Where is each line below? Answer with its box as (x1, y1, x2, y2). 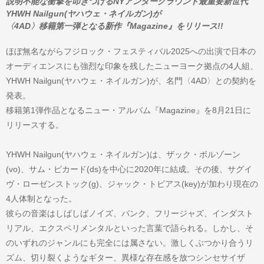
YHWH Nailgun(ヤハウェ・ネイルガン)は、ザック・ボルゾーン (6, 149, 240, 159)
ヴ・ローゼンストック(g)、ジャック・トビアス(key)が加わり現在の (6, 179, 258, 189)
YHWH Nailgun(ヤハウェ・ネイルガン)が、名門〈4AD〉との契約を (6, 75, 256, 85)
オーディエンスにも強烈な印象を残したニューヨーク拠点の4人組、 (6, 61, 258, 71)
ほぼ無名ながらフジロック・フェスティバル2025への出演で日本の (6, 46, 256, 56)
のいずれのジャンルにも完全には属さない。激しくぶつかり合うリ (6, 237, 253, 247)
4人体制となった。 (6, 193, 77, 203)
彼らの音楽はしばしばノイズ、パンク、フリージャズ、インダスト (6, 208, 253, 218)
